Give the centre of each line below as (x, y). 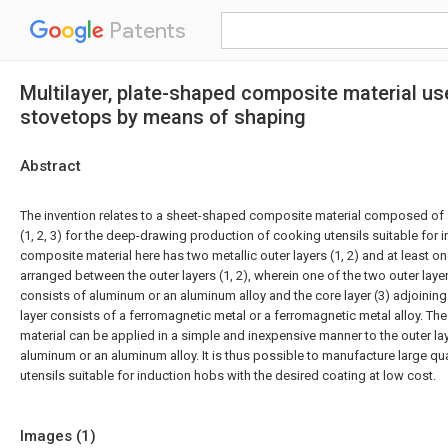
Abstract (50, 166)
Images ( (50, 436)
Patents (145, 30)
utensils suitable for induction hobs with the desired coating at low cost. (228, 375)
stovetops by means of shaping (163, 117)
